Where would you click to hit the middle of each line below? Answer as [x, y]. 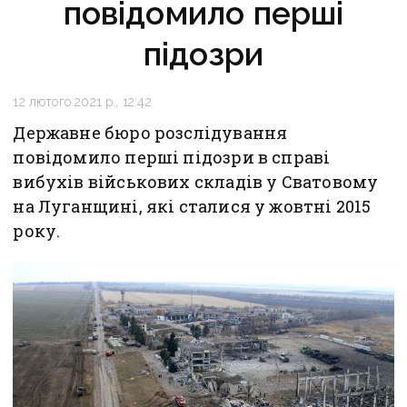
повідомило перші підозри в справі [172, 158]
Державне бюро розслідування [150, 133]
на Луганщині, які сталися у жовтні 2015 [192, 207]
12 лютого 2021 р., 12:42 [82, 102]
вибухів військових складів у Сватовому [196, 182]
